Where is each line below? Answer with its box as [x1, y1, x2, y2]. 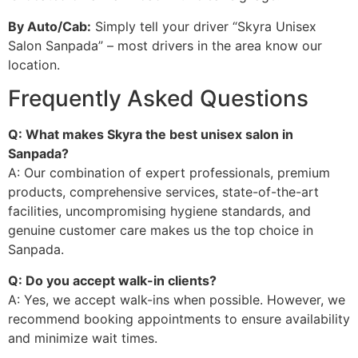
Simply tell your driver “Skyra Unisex [91, 18, 316, 34]
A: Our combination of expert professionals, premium [8, 165, 330, 181]
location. [8, 56, 60, 73]
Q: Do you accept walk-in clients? [8, 272, 217, 288]
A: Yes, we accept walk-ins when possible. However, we [8, 291, 345, 308]
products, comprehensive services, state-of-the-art [8, 184, 319, 201]
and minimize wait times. [8, 329, 157, 346]
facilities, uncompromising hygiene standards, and [8, 203, 311, 220]
